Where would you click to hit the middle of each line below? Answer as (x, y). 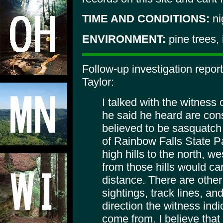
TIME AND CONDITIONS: (146, 19)
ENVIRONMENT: (124, 39)
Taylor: (98, 82)
